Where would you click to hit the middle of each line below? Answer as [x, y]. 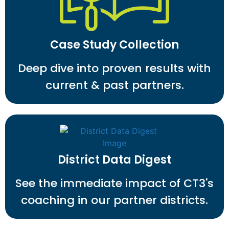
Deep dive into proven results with [114, 68]
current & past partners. [114, 85]
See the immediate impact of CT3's [114, 184]
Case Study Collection [114, 45]
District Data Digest [114, 160]
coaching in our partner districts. [114, 200]
